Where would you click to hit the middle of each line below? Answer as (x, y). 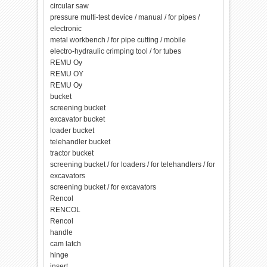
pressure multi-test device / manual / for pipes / (125, 17)
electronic (66, 29)
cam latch (66, 244)
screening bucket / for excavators (103, 187)
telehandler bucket (80, 142)
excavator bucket (78, 119)
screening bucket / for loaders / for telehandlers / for (133, 164)
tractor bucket (72, 153)
